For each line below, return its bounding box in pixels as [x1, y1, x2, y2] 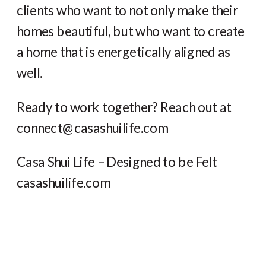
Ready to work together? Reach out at [17, 99, 232, 115]
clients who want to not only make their [17, 2, 238, 18]
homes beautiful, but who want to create [17, 23, 245, 39]
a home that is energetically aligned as [17, 44, 230, 60]
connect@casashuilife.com [17, 119, 168, 136]
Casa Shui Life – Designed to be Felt [17, 153, 217, 170]
